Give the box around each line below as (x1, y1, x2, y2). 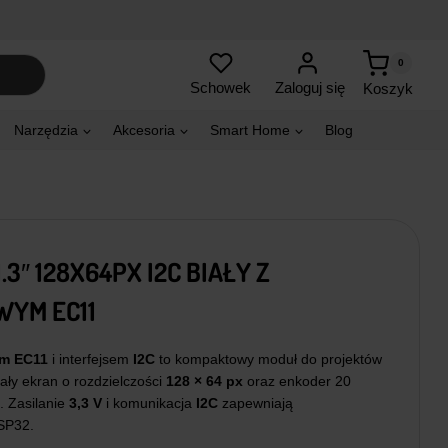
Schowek (190, 79, 251, 97)
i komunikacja (101, 395, 196, 412)
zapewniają (217, 395, 293, 412)
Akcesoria (113, 122, 175, 139)
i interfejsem (47, 351, 133, 368)
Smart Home (210, 122, 290, 139)
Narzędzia (14, 122, 78, 139)
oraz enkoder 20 (242, 373, 351, 390)
